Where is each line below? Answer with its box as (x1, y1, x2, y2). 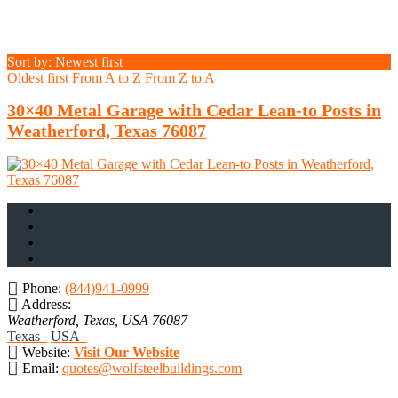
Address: (21, 296, 71, 312)
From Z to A (145, 69, 215, 85)
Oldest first (7, 69, 72, 85)
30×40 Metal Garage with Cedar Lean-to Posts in (7, 100, 381, 121)
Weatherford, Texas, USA (7, 312, 148, 328)
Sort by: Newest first (7, 53, 123, 69)
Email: (22, 360, 59, 376)
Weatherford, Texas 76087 (7, 121, 206, 141)
